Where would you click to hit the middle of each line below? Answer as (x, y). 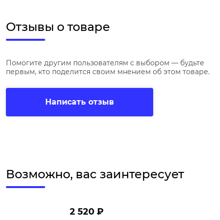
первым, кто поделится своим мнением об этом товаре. (108, 72)
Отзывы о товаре (58, 27)
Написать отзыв (80, 102)
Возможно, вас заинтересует (95, 174)
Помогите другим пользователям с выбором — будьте (105, 63)
